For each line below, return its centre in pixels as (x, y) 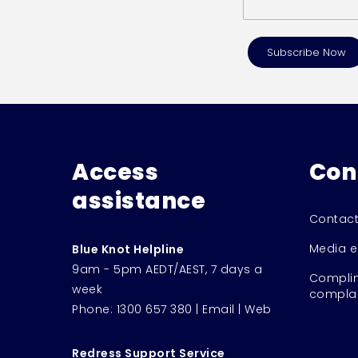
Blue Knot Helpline (128, 249)
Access (115, 172)
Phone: (94, 309)
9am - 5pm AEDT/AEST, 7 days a (167, 269)
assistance (139, 201)
